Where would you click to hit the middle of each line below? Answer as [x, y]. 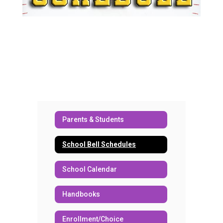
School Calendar [90, 169]
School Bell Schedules [99, 145]
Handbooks [81, 194]
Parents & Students [93, 120]
